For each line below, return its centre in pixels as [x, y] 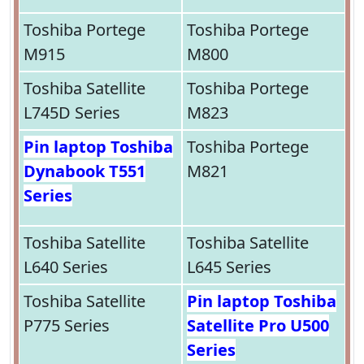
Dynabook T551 [84, 171]
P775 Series [67, 326]
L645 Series [229, 267]
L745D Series [72, 113]
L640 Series [66, 267]
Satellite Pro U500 [258, 326]
